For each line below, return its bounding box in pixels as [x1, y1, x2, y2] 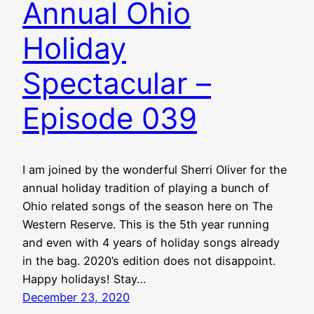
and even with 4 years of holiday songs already [22, 235, 280, 250]
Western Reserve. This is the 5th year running [22, 217, 269, 232]
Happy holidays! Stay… [22, 272, 146, 287]
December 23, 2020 [22, 290, 130, 305]
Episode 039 [22, 100, 197, 137]
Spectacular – [22, 65, 211, 102]
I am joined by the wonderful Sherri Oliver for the [22, 163, 287, 177]
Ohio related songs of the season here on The [22, 199, 273, 214]
